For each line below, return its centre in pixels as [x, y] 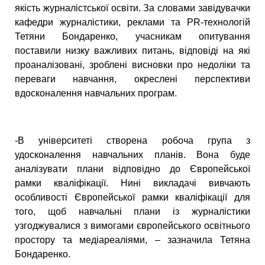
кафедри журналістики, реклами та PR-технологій [132, 22]
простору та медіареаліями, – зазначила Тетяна [132, 240]
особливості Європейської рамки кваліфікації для [132, 198]
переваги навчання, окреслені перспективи [132, 79]
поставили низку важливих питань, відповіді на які [132, 51]
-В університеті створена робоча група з [132, 141]
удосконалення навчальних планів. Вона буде [132, 155]
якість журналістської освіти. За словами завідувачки [132, 8]
